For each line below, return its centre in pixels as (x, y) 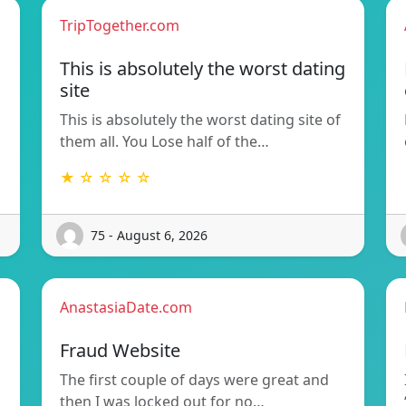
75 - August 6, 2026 (149, 236)
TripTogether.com (120, 25)
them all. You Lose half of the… (164, 141)
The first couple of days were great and (194, 379)
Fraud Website (120, 350)
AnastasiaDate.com (126, 307)
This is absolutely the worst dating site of (200, 119)
